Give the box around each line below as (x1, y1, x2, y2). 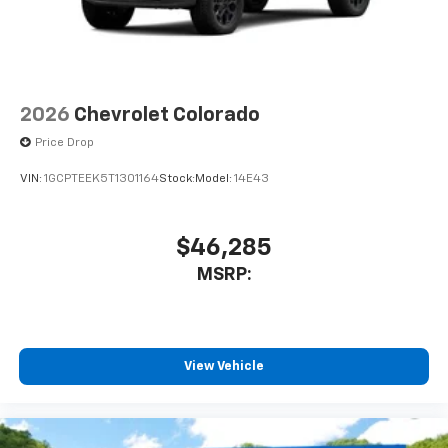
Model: (195, 172, 234, 185)
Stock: (159, 172, 195, 185)
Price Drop (35, 137, 94, 150)
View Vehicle (184, 359, 264, 373)
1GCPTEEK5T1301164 (44, 172, 159, 185)
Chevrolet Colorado (74, 105, 260, 126)
